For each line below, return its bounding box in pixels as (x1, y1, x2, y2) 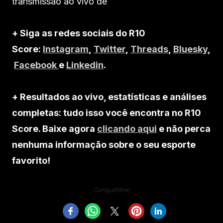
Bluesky (173, 43, 208, 54)
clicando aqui (97, 123, 157, 134)
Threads (130, 43, 168, 54)
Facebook (14, 59, 59, 70)
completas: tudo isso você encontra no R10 (12, 107, 201, 118)
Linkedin (66, 59, 104, 70)
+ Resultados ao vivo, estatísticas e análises (12, 91, 207, 102)
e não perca (157, 123, 211, 134)
